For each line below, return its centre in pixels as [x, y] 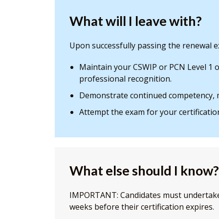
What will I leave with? [136, 21]
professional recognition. [125, 79]
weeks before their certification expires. [142, 207]
